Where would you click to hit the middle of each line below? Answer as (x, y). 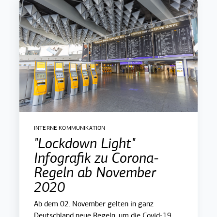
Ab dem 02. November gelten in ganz (94, 204)
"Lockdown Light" (85, 143)
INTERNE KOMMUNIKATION (70, 128)
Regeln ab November (95, 172)
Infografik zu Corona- (96, 158)
